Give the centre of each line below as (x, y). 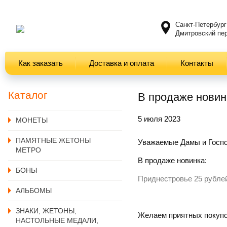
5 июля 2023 (159, 119)
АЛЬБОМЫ (34, 191)
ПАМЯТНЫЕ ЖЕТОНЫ (53, 140)
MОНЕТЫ (32, 120)
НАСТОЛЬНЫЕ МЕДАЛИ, (57, 220)
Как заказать (41, 63)
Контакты (197, 63)
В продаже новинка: (172, 160)
